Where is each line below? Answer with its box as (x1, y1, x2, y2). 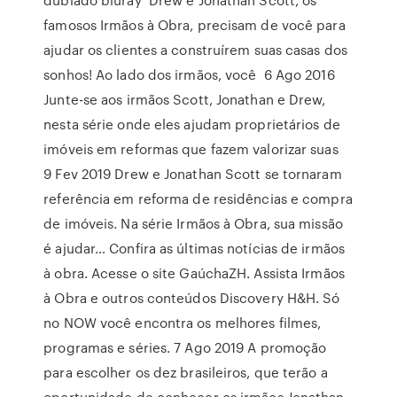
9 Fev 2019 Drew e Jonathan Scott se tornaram (43, 164, 342, 183)
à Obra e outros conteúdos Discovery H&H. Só (43, 288, 340, 307)
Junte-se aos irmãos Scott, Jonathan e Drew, (43, 90, 326, 109)
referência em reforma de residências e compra (43, 189, 353, 208)
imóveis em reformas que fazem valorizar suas (43, 139, 342, 159)
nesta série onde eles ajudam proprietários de (43, 114, 340, 134)
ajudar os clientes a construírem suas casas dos (43, 40, 347, 59)
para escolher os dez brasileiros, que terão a (43, 362, 328, 382)
